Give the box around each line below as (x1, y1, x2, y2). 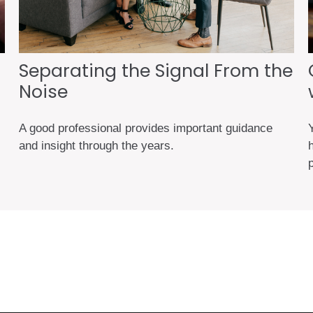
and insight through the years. (19, 139, 175, 153)
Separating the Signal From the (19, 57, 293, 83)
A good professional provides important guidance (19, 122, 273, 136)
